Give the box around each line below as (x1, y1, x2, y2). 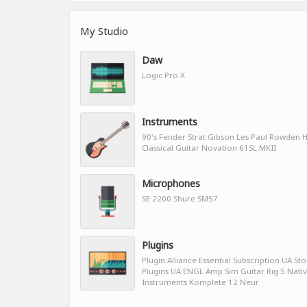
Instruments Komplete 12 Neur (142, 276, 259, 287)
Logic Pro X (142, 69, 185, 80)
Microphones (142, 176, 200, 190)
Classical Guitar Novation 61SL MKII (142, 142, 276, 153)
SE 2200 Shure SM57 (142, 193, 218, 204)
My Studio (80, 23, 128, 38)
